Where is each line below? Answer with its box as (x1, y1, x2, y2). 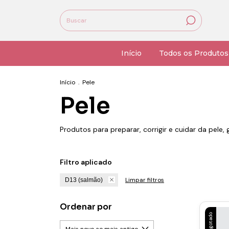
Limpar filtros (125, 176, 164, 184)
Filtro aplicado (60, 157, 112, 167)
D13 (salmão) (65, 176, 103, 184)
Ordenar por (60, 201, 112, 212)
